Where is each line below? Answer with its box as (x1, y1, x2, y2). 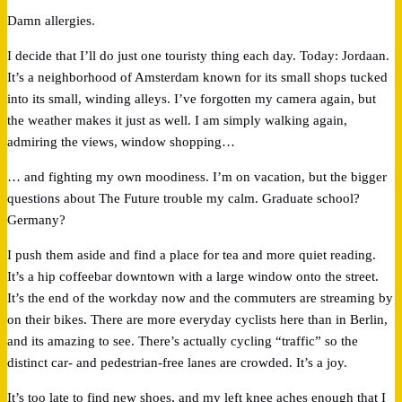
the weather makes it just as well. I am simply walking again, (7, 112, 347, 127)
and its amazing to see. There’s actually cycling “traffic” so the (7, 333, 358, 348)
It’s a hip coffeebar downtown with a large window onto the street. (7, 268, 379, 284)
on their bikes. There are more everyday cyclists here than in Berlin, (7, 311, 388, 327)
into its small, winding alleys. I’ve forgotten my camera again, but (7, 91, 376, 106)
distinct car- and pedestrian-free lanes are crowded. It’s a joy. (7, 354, 347, 370)
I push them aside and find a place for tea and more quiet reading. (7, 247, 376, 262)
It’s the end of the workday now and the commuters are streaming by (7, 290, 393, 305)
